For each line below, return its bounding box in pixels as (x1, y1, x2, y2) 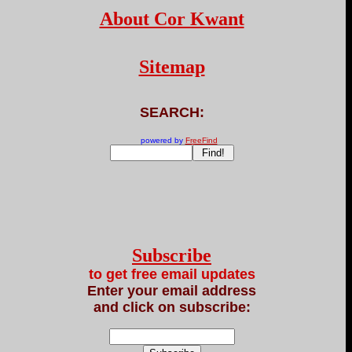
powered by (126, 136, 185, 145)
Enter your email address (87, 283, 256, 299)
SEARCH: (139, 104, 204, 120)
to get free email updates (88, 266, 255, 282)
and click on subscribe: (93, 299, 251, 315)
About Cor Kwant (99, 9, 244, 29)
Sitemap (138, 57, 205, 77)
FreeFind (185, 136, 218, 145)
